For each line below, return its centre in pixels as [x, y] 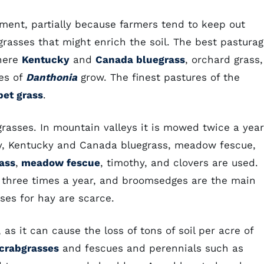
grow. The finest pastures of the [159, 77]
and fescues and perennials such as [151, 248]
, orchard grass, [224, 60]
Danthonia [52, 77]
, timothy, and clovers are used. [179, 163]
